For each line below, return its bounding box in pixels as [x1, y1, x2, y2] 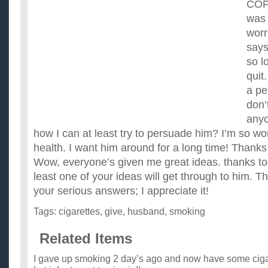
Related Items [39, 230, 132, 246]
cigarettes [59, 206, 100, 217]
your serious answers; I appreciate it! [33, 185, 209, 197]
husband [127, 206, 165, 217]
